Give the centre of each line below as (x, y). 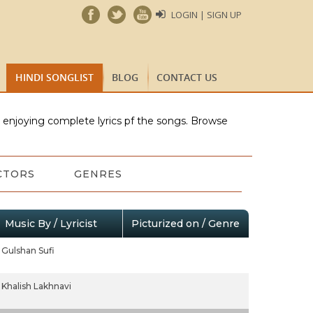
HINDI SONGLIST (54, 77)
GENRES (98, 174)
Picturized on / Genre (185, 224)
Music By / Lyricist (51, 224)
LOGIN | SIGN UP (206, 15)
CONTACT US (187, 77)
